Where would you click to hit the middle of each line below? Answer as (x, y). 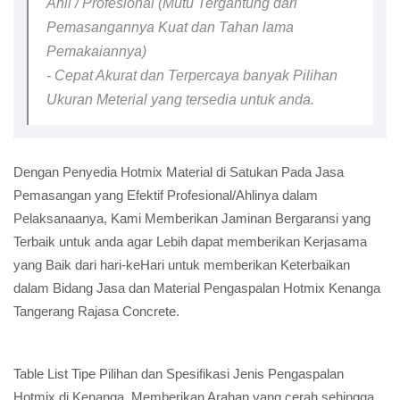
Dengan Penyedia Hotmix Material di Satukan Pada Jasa (179, 172)
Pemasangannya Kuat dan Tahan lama (170, 27)
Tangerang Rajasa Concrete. (96, 311)
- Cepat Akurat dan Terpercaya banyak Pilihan (192, 75)
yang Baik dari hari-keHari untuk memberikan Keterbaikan (182, 265)
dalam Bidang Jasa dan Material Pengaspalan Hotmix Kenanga (197, 288)
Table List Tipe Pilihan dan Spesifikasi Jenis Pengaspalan (179, 374)
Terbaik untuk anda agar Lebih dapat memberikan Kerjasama (190, 242)
